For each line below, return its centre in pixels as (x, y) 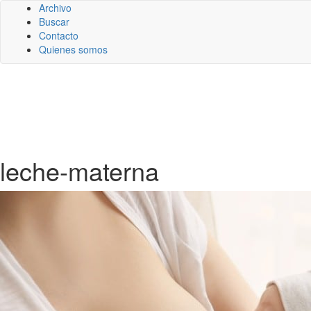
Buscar (54, 22)
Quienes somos (73, 49)
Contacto (59, 35)
